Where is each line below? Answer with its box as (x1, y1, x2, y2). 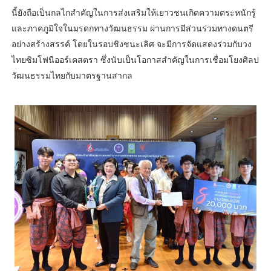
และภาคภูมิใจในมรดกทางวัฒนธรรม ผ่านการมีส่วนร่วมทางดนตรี (11, 22, 253, 34)
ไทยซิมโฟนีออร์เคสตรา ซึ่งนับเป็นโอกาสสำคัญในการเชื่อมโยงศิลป (11, 54, 259, 66)
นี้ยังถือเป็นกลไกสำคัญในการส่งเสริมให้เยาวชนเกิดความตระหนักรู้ (11, 7, 256, 19)
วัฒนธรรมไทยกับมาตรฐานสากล (11, 70, 132, 82)
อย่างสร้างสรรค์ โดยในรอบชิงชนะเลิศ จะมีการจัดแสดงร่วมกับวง (11, 38, 252, 50)
